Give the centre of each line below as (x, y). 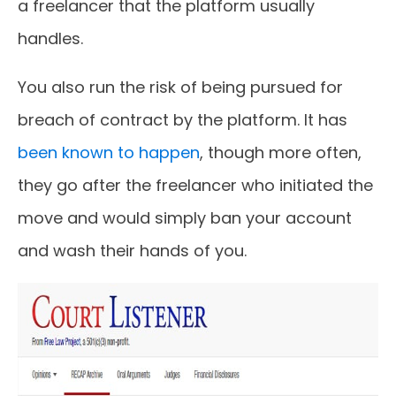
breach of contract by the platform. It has (183, 120)
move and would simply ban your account (185, 218)
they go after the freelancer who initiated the (195, 185)
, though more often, (281, 152)
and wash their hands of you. (132, 251)
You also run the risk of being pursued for (180, 87)
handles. (50, 38)
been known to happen (109, 152)
